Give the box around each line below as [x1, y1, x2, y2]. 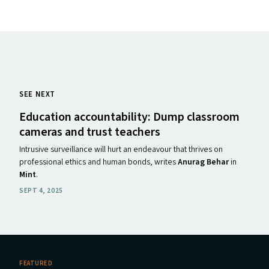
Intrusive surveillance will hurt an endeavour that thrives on [19, 144, 223, 156]
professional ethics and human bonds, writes [19, 156, 178, 168]
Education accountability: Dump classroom [19, 109, 240, 125]
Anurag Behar [178, 156, 231, 168]
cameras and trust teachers [19, 124, 160, 141]
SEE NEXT [19, 89, 56, 100]
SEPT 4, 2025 [19, 186, 63, 195]
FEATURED [19, 259, 53, 268]
